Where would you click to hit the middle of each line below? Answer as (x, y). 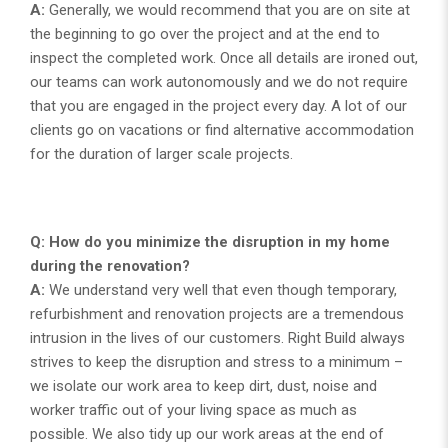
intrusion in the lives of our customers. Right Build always (217, 337)
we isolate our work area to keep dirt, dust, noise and (203, 385)
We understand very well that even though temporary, (221, 289)
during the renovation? (110, 265)
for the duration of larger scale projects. (161, 153)
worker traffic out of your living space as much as (193, 409)
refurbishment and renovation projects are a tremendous (217, 313)
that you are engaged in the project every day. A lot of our (218, 105)
